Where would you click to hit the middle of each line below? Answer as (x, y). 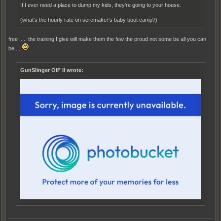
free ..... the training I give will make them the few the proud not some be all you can (107, 39)
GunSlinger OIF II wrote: (52, 70)
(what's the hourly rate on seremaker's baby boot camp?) (89, 20)
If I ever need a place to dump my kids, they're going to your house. (101, 5)
